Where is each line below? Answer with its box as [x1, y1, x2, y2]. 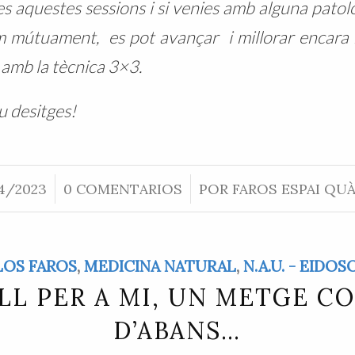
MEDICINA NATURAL [83, 256, 236, 277]
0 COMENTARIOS [63, 180, 182, 199]
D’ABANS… [113, 315, 242, 346]
